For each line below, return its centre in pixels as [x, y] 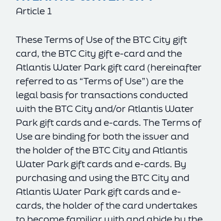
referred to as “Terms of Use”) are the [100, 81]
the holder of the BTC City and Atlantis [102, 150]
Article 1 [34, 11]
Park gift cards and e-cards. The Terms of [109, 122]
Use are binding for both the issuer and [102, 136]
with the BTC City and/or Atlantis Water [105, 109]
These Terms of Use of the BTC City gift [101, 39]
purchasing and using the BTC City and [103, 178]
